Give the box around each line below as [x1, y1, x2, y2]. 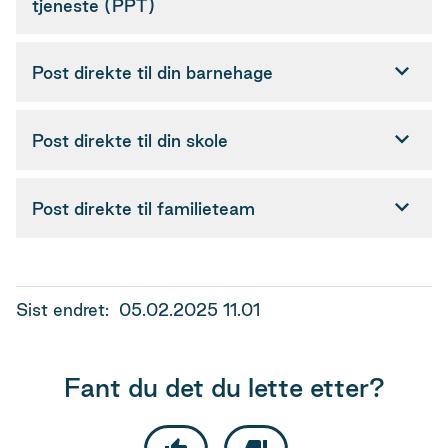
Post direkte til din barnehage [32, 62, 273, 82]
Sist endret [16, 300, 105, 319]
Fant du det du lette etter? [63, 373, 385, 402]
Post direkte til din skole [32, 130, 228, 150]
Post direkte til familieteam [32, 198, 255, 218]
